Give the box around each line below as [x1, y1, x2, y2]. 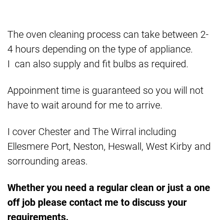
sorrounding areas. [7, 155, 88, 167]
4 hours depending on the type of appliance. [7, 43, 195, 55]
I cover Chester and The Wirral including [7, 126, 176, 137]
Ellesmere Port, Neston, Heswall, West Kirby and [7, 140, 211, 152]
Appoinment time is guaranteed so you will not [7, 84, 203, 96]
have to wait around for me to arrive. [7, 99, 163, 111]
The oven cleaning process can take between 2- [7, 28, 209, 40]
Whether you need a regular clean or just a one [7, 182, 210, 193]
